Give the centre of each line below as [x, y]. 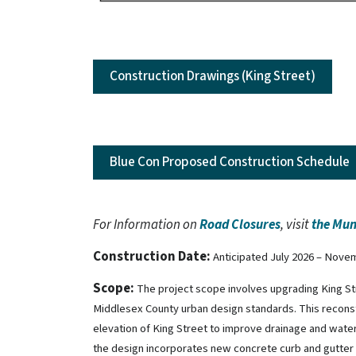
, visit [296, 224]
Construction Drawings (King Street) [213, 76]
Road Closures [240, 224]
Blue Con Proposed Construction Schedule [230, 162]
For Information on [146, 224]
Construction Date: [153, 256]
